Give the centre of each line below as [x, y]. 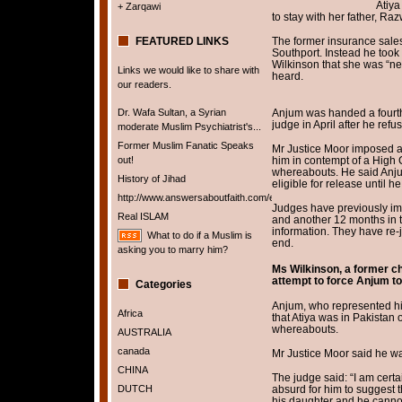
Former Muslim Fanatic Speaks [185, 145]
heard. [287, 76]
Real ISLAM [143, 216]
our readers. [144, 84]
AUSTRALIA [144, 332]
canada [133, 351]
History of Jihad [151, 179]
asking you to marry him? [172, 249]
